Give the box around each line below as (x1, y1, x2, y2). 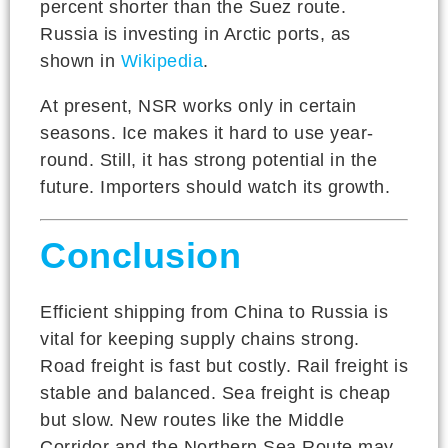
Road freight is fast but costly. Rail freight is (40, 355, 408, 376)
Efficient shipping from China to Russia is (40, 301, 388, 322)
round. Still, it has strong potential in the (40, 149, 377, 170)
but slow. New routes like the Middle (40, 409, 344, 430)
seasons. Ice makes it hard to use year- (40, 122, 374, 143)
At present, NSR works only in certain (40, 95, 357, 116)
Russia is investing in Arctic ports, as (40, 23, 351, 44)
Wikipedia (120, 50, 203, 71)
